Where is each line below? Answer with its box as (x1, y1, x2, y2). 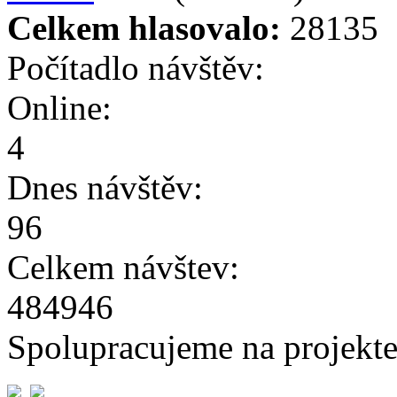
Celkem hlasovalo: (7, 8, 281, 47)
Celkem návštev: (7, 247, 239, 286)
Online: (7, 88, 112, 127)
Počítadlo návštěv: (7, 48, 264, 87)
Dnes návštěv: (7, 167, 203, 206)
